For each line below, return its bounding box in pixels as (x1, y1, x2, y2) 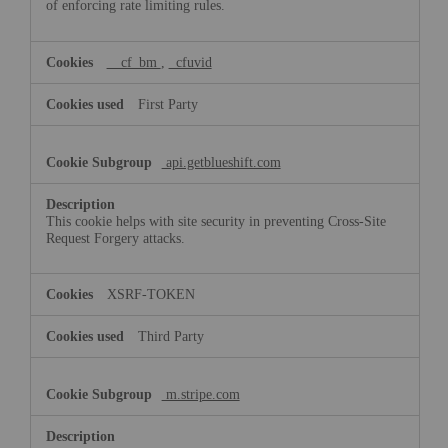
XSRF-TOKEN (106, 286, 195, 303)
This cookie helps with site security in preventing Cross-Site (45, 212, 386, 229)
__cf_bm (106, 53, 161, 70)
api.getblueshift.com (161, 153, 281, 170)
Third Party (137, 328, 204, 345)
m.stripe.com (161, 386, 240, 403)
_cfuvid (168, 53, 212, 70)
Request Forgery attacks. (45, 229, 185, 246)
